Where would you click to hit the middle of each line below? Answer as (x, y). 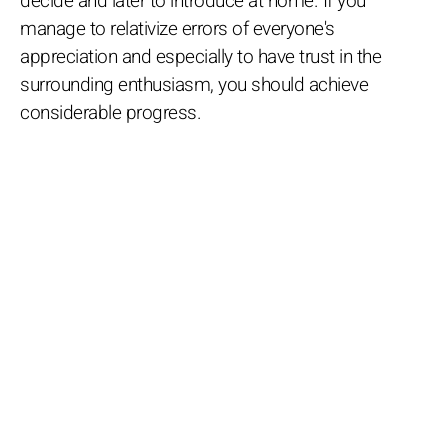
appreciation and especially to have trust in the (200, 56)
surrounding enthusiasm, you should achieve (194, 84)
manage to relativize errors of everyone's (177, 28)
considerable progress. (110, 112)
